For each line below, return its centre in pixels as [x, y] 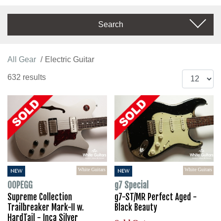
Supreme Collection [40, 197]
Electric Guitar [70, 60]
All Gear [22, 60]
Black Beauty [135, 207]
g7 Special [131, 185]
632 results [27, 77]
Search [110, 25]
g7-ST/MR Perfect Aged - [155, 197]
